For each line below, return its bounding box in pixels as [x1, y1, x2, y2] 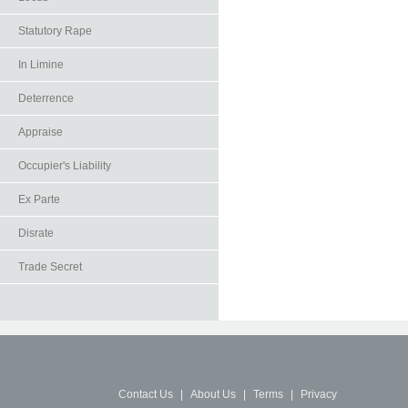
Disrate [18, 227, 54, 240]
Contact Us [118, 388, 173, 401]
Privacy [301, 388, 337, 401]
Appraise [18, 126, 63, 138]
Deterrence [18, 92, 74, 105]
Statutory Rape [18, 25, 92, 37]
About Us [190, 388, 236, 401]
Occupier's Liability [18, 159, 111, 172]
